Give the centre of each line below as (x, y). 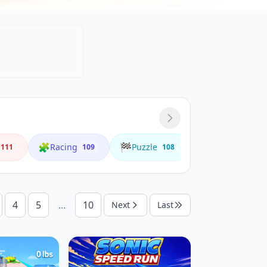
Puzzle (145, 147)
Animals (228, 147)
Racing (64, 147)
